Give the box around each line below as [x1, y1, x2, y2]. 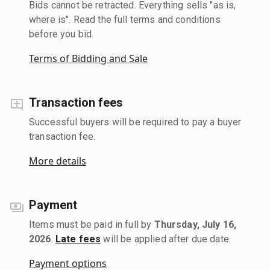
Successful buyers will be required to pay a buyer [29, 116, 242, 128]
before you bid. [29, 28, 94, 40]
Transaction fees [29, 95, 123, 110]
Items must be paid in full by [29, 218, 154, 230]
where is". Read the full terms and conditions [29, 13, 221, 25]
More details [29, 154, 86, 168]
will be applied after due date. [101, 233, 231, 245]
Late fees [55, 233, 101, 245]
